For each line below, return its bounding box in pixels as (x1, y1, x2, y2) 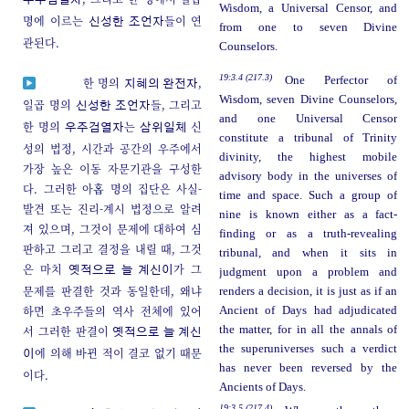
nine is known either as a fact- (218, 208, 398, 222)
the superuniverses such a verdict (218, 342, 398, 356)
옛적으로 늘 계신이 (68, 265, 174, 278)
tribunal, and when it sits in (218, 246, 398, 260)
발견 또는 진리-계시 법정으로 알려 (23, 201, 203, 217)
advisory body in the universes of (218, 170, 398, 184)
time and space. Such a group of (218, 189, 398, 203)
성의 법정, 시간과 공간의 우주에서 (23, 141, 203, 157)
